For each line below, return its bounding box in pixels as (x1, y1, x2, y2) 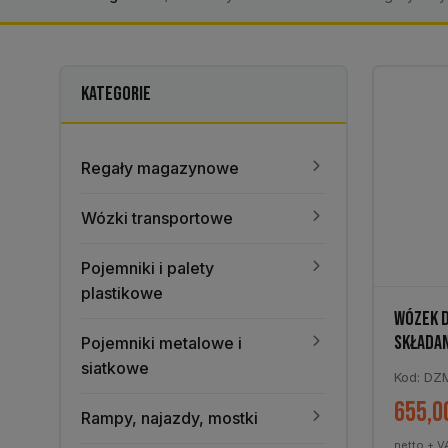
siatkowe (81, 358, 149, 378)
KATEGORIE (81, 82, 151, 106)
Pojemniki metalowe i (81, 333, 242, 353)
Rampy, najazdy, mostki (81, 408, 258, 428)
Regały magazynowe (81, 158, 239, 178)
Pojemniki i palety (81, 258, 214, 278)
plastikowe (81, 283, 163, 303)
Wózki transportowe (81, 208, 233, 228)
